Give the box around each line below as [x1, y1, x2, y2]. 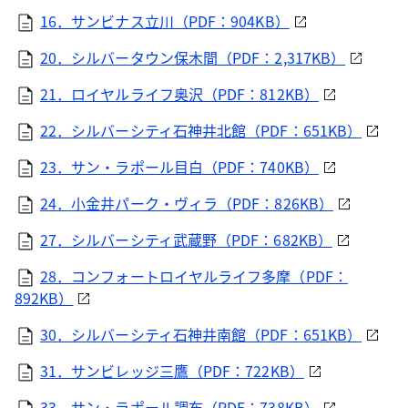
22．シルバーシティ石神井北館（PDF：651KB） [40, 119, 362, 141]
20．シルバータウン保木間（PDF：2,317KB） [40, 46, 346, 68]
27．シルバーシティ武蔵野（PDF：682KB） [40, 229, 332, 250]
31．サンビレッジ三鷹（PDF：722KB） [40, 360, 304, 382]
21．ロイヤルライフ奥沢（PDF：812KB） [40, 83, 319, 105]
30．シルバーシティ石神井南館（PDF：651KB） [40, 323, 362, 345]
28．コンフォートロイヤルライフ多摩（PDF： [40, 265, 348, 287]
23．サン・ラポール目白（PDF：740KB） [40, 156, 319, 178]
